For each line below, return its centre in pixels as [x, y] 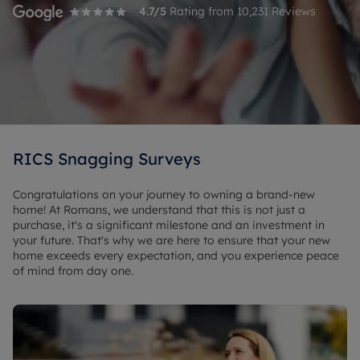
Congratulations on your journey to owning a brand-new [164, 194]
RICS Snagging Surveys [107, 159]
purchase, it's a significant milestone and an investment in [169, 225]
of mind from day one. [73, 271]
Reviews [292, 11]
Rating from [202, 11]
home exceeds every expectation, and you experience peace [176, 256]
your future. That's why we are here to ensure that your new [172, 240]
